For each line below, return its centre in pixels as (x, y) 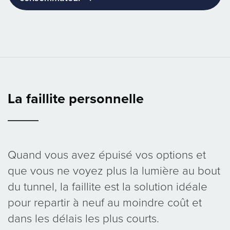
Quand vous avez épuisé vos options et (107, 155)
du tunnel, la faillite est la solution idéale (108, 186)
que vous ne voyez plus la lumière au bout (114, 170)
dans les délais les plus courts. (83, 218)
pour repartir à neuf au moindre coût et (105, 202)
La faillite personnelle (76, 99)
